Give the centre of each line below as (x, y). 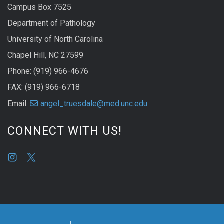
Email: (19, 103)
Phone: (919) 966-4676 (48, 71)
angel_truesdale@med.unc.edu (94, 103)
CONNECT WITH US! (65, 131)
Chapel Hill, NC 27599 (45, 55)
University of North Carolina (55, 39)
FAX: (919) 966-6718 (44, 87)
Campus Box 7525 (39, 7)
